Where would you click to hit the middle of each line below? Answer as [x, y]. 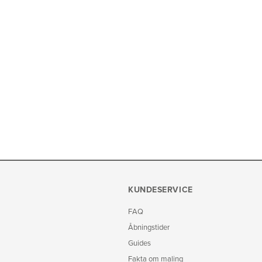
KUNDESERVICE [161, 190]
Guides [139, 243]
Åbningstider [149, 227]
